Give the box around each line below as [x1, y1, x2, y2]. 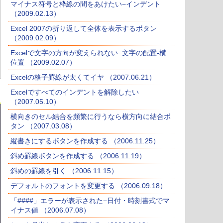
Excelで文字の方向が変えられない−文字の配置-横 [10, 49, 166, 57]
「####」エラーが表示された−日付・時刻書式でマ [10, 197, 170, 205]
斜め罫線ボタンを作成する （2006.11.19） [10, 152, 146, 160]
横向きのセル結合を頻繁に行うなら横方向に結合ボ [10, 112, 171, 121]
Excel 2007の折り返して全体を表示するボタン [10, 24, 157, 33]
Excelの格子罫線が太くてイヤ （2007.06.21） [10, 73, 156, 82]
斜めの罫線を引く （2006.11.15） [10, 167, 118, 175]
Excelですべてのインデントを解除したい [10, 88, 139, 97]
